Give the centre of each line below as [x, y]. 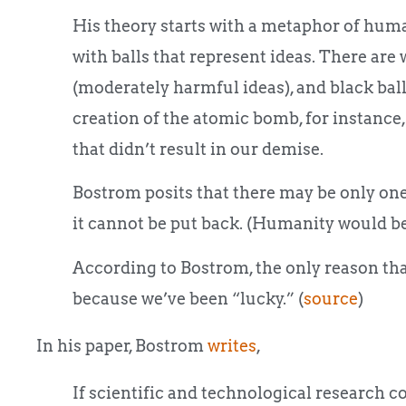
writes [232, 345]
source [331, 298]
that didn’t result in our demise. [198, 149]
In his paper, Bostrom [122, 345]
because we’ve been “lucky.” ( [188, 298]
